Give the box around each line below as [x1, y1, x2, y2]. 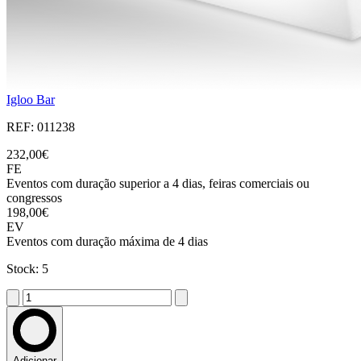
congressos [6, 191, 62, 205]
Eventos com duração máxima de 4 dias [6, 234, 208, 249]
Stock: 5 [6, 262, 48, 276]
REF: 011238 [6, 120, 75, 135]
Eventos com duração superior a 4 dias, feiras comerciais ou [6, 176, 309, 191]
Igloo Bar [6, 93, 55, 107]
